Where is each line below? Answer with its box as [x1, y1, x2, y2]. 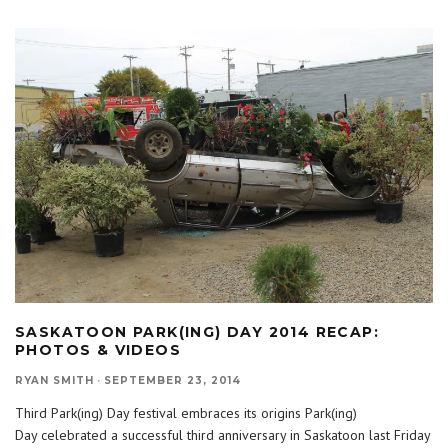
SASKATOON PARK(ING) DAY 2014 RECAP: [15, 323, 379, 342]
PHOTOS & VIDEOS [15, 341, 181, 360]
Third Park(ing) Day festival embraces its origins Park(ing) [15, 404, 357, 423]
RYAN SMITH [15, 374, 94, 388]
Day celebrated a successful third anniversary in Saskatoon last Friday [15, 426, 430, 445]
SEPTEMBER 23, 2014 [104, 374, 241, 388]
